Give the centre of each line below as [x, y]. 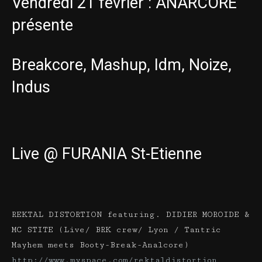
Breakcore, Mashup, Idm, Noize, [122, 65]
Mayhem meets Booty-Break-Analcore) [100, 245]
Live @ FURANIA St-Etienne [107, 154]
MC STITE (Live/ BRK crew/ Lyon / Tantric [116, 230]
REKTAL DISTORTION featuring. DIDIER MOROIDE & [130, 214]
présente [42, 25]
